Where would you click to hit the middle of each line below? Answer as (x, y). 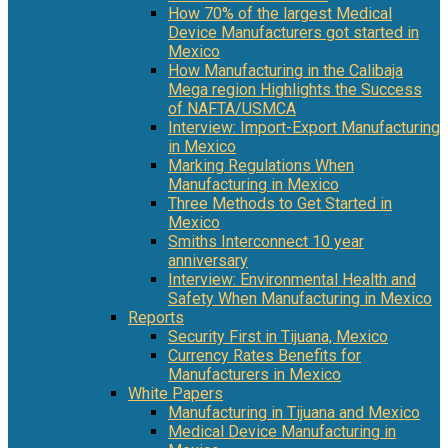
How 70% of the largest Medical (280, 14)
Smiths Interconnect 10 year (266, 242)
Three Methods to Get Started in (280, 204)
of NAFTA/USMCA (232, 109)
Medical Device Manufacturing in (282, 432)
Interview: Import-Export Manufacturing (304, 128)
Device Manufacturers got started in (293, 33)
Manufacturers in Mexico (254, 375)
